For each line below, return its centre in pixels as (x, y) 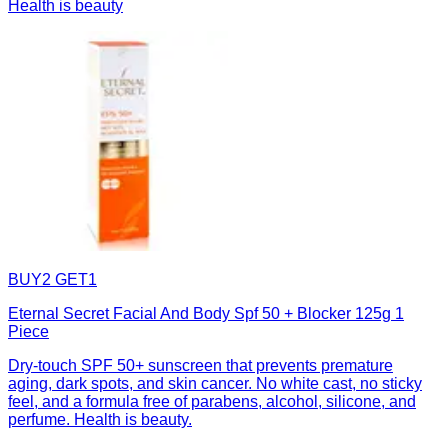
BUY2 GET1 (52, 280)
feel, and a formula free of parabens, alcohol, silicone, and (212, 402)
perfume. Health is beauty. (100, 420)
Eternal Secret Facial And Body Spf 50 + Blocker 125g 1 (206, 314)
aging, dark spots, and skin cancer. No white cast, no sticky (215, 384)
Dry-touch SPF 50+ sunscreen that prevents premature (200, 366)
